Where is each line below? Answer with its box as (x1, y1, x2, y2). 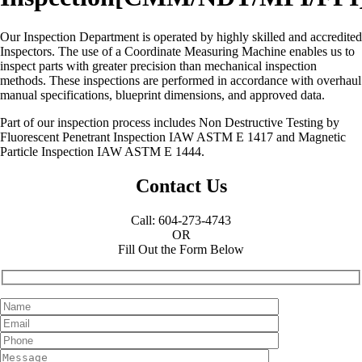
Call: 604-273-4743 (131, 213, 231, 227)
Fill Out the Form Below (118, 242, 244, 256)
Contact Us (135, 175, 227, 196)
